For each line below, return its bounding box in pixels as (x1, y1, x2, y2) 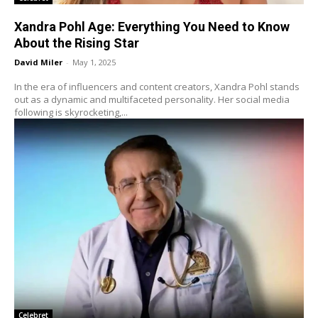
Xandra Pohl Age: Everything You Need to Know (14, 18, 290, 34)
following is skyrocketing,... (14, 105, 128, 119)
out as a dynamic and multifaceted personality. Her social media (14, 92, 290, 106)
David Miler (14, 56, 62, 67)
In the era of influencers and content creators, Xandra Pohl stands (14, 79, 300, 93)
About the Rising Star (14, 35, 139, 50)
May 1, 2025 (72, 56, 116, 67)
